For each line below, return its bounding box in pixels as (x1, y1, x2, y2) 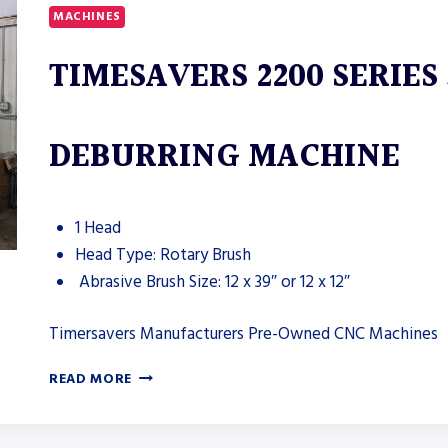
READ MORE (49, 370, 133, 389)
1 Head (74, 215, 121, 240)
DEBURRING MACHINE (49, 131, 400, 183)
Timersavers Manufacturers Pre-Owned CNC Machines (49, 322, 438, 347)
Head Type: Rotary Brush (74, 242, 251, 267)
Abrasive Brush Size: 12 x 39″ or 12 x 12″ (74, 269, 350, 294)
